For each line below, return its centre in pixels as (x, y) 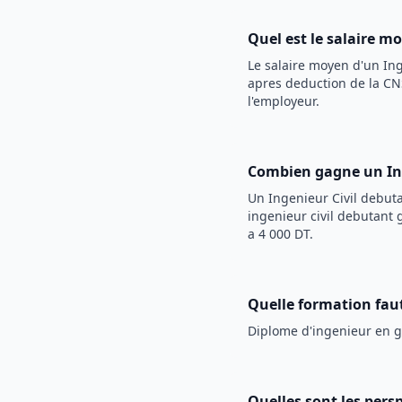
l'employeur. (284, 101)
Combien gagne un (317, 171)
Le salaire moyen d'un (315, 65)
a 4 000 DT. (280, 234)
